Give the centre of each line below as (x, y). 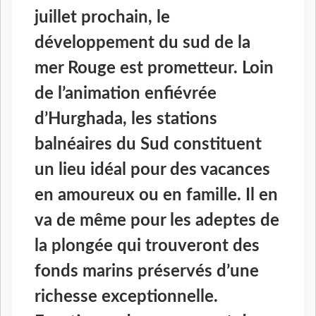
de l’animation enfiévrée (126, 94)
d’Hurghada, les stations (126, 120)
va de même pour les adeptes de (157, 221)
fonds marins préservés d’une (147, 272)
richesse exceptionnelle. (126, 297)
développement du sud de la (142, 43)
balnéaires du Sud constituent (148, 145)
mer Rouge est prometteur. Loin (154, 69)
